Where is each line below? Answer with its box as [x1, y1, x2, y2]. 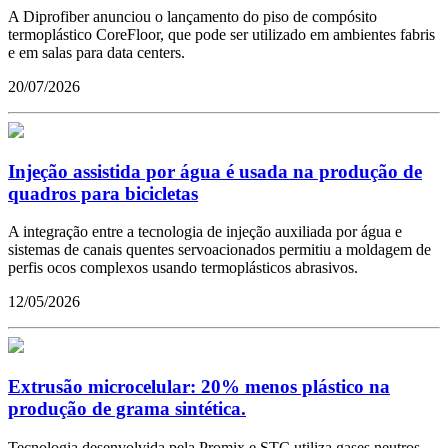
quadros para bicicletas [8, 182, 198, 204]
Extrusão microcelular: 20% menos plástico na [8, 376, 390, 398]
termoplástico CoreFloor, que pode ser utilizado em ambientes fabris [8, 25, 435, 43]
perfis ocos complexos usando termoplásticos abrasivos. [8, 259, 358, 277]
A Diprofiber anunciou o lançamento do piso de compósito [8, 7, 377, 25]
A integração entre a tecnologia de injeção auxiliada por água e [8, 223, 402, 241]
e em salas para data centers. [8, 43, 185, 61]
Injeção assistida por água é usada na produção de [8, 160, 422, 182]
